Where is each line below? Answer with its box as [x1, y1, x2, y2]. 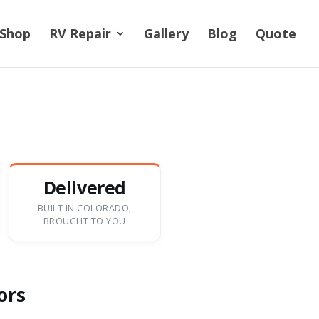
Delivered [43, 175, 126, 200]
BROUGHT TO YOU [43, 215, 126, 228]
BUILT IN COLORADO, [37, 202, 132, 215]
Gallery [144, 25, 189, 42]
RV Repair [49, 25, 111, 42]
